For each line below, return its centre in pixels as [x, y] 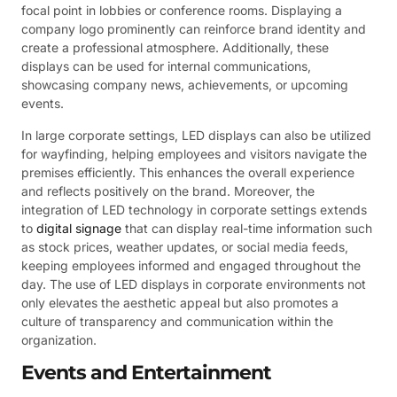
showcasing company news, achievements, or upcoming [185, 85]
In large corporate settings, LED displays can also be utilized [196, 135]
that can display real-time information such [247, 228]
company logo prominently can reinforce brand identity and [194, 29]
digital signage [79, 228]
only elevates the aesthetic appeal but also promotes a [180, 302]
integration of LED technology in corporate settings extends [194, 209]
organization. [59, 339]
